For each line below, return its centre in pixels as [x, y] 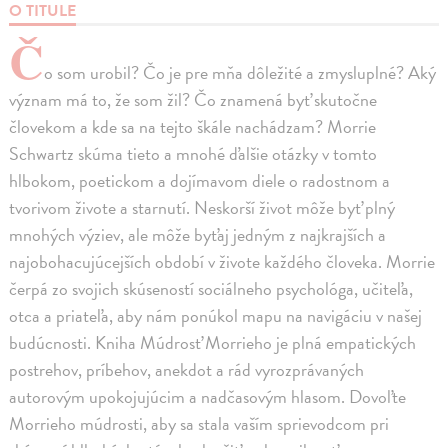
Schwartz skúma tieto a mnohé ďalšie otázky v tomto [193, 154]
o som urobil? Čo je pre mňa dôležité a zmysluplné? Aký [240, 73]
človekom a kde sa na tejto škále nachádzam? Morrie [193, 127]
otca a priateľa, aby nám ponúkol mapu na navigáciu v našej [216, 316]
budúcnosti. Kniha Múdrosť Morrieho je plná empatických [213, 343]
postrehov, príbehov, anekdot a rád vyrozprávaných [187, 370]
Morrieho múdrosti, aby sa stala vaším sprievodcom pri [199, 424]
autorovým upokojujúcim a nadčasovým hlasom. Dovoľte [208, 397]
